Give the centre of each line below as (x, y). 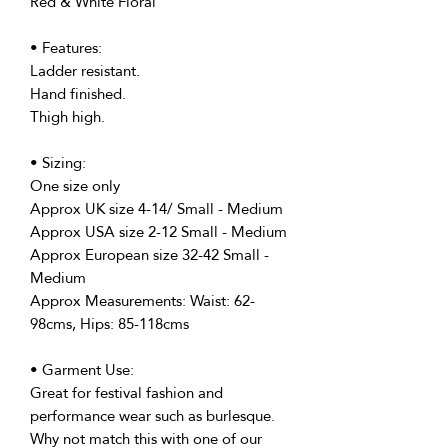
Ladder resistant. (85, 71)
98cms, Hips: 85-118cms (109, 324)
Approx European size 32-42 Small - (149, 255)
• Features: (66, 48)
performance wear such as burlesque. (152, 416)
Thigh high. (67, 117)
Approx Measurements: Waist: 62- (142, 301)
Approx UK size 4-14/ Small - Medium (156, 209)
